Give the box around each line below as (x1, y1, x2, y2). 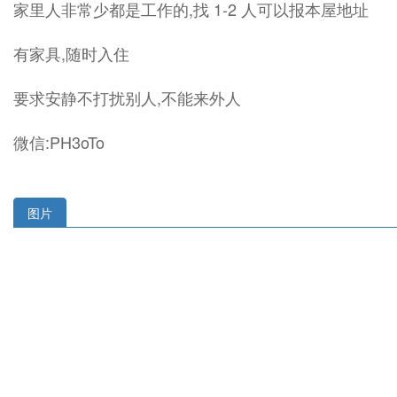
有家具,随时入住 (13, 42, 129, 65)
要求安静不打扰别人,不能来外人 (13, 86, 241, 109)
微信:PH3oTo (13, 130, 105, 153)
